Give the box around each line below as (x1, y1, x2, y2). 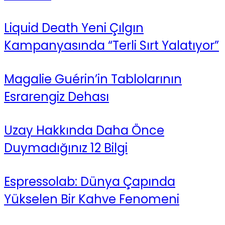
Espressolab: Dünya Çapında (4, 173, 175, 190)
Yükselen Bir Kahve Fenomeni (4, 190, 179, 207)
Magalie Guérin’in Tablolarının (4, 70, 182, 87)
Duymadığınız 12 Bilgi (4, 139, 128, 156)
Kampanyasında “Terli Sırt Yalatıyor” (4, 37, 219, 54)
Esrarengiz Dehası (4, 88, 109, 105)
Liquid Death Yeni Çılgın (4, 19, 144, 36)
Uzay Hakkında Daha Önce (4, 122, 164, 139)
